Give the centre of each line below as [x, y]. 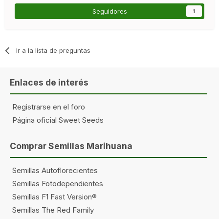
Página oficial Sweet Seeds [58, 120]
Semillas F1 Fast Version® [55, 197]
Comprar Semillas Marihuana [71, 146]
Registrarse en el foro [49, 107]
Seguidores [109, 11]
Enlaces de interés [49, 83]
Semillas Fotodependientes [58, 183]
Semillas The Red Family [53, 210]
